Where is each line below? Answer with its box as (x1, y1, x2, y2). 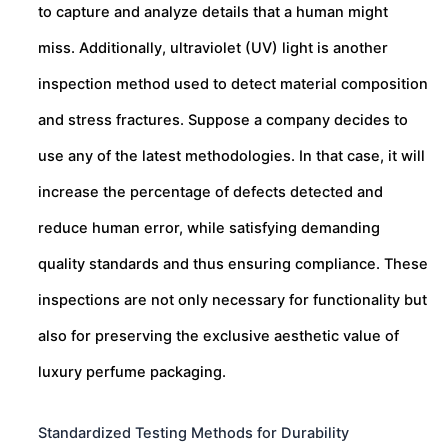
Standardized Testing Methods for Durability (38, 424, 349, 443)
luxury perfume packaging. (38, 362, 226, 381)
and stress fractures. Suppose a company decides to (38, 110, 408, 129)
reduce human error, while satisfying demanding (38, 218, 380, 237)
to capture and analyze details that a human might (38, 2, 388, 21)
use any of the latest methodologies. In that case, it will (38, 146, 425, 165)
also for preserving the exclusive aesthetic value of (38, 326, 399, 345)
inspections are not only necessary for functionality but (38, 290, 427, 309)
